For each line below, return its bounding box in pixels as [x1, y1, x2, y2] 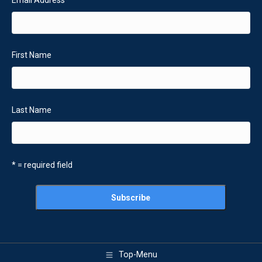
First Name [12, 50, 51, 60]
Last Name [12, 105, 51, 115]
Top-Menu [119, 250, 157, 260]
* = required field [12, 160, 73, 170]
